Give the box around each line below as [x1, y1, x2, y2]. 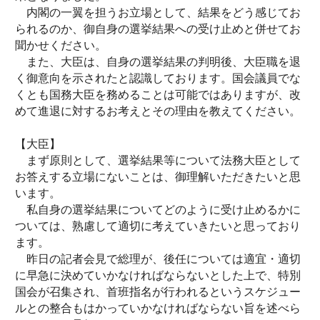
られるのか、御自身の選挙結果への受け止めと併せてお [15, 23, 301, 35]
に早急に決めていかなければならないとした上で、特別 [15, 269, 301, 281]
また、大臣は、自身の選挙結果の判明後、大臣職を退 [15, 56, 301, 68]
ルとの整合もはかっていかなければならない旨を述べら [15, 302, 301, 314]
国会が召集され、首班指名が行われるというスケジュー [15, 286, 301, 298]
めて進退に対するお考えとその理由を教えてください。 [15, 105, 301, 117]
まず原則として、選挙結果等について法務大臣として [15, 154, 301, 166]
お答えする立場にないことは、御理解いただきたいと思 [15, 171, 301, 183]
